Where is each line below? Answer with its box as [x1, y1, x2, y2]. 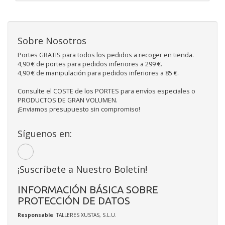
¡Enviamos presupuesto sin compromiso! [18, 104, 140, 114]
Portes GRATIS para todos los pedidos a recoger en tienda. [18, 50, 194, 59]
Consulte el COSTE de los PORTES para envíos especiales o [18, 86, 195, 95]
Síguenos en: [18, 127, 72, 140]
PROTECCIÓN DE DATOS [18, 194, 130, 206]
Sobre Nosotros [18, 34, 86, 47]
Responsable [18, 211, 53, 218]
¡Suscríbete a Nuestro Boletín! [18, 163, 147, 175]
